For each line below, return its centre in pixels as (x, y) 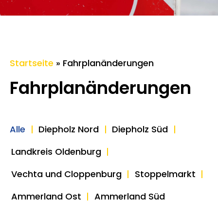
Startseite (32, 63)
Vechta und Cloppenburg (66, 174)
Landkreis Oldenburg (56, 152)
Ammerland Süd (129, 196)
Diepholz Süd (140, 129)
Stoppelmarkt (165, 174)
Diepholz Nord (69, 129)
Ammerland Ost (46, 196)
